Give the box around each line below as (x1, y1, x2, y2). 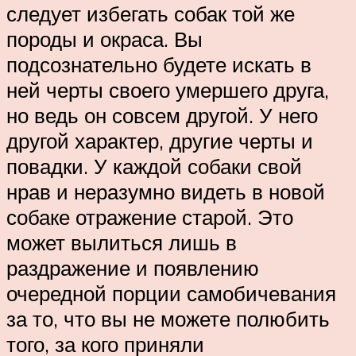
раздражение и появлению (6, 254, 259, 281)
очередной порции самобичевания (6, 280, 336, 306)
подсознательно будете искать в (6, 51, 311, 77)
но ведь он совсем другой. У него (6, 102, 318, 128)
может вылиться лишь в (6, 229, 237, 255)
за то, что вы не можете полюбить (6, 305, 330, 331)
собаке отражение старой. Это (6, 203, 293, 230)
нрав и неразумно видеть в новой (6, 178, 325, 204)
